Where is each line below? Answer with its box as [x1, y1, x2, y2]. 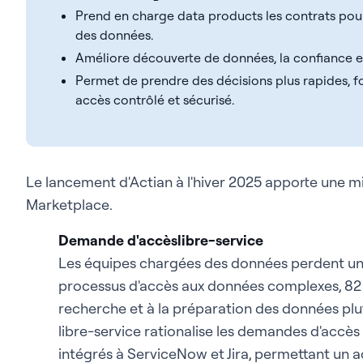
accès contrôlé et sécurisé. [75, 91, 234, 108]
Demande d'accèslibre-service [58, 230, 263, 250]
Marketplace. [26, 194, 115, 214]
